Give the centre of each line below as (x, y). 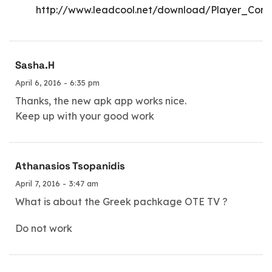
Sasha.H (35, 65)
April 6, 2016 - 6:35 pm (57, 83)
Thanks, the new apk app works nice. (101, 101)
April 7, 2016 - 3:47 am (57, 184)
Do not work (44, 228)
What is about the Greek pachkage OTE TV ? (121, 202)
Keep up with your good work (85, 116)
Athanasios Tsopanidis (70, 166)
